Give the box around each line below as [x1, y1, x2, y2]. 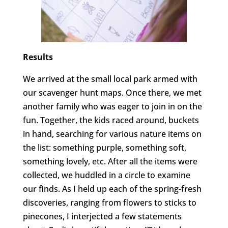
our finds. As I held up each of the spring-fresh [22, 183, 202, 195]
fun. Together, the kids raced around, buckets [22, 115, 199, 126]
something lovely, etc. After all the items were [22, 156, 197, 167]
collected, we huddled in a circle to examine [22, 169, 190, 181]
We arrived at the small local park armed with [22, 73, 197, 85]
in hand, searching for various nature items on [22, 128, 202, 140]
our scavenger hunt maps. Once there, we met [22, 87, 202, 99]
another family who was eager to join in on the [22, 101, 202, 112]
